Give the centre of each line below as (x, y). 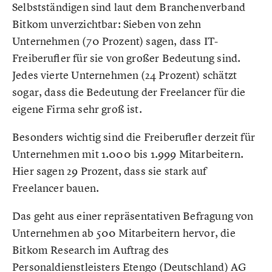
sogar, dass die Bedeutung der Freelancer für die (129, 92)
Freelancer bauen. (56, 188)
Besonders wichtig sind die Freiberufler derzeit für (134, 137)
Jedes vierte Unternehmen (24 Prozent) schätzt (125, 75)
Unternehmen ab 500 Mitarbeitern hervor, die (124, 233)
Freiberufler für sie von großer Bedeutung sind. (127, 58)
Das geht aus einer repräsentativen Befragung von (133, 216)
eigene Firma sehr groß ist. (77, 109)
